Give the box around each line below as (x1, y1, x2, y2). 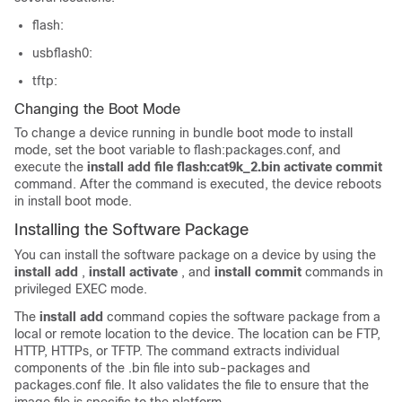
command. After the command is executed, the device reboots (14, 177, 381, 191)
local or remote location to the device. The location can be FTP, (14, 327, 380, 341)
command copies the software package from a (107, 310, 380, 324)
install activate (89, 265, 178, 279)
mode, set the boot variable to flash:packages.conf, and (14, 143, 341, 157)
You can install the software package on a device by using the (14, 248, 376, 262)
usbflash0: (32, 46, 92, 60)
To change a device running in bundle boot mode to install (14, 126, 353, 140)
